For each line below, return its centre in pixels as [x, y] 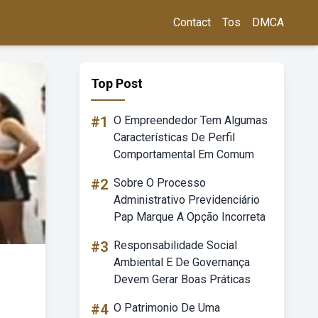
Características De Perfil [174, 137]
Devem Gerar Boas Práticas [182, 279]
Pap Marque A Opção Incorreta [190, 217]
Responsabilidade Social [175, 245]
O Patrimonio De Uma [167, 308]
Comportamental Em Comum [184, 154]
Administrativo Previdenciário [187, 200]
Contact [192, 22]
